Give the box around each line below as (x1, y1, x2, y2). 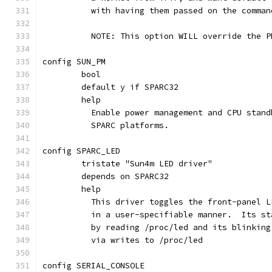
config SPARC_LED (42, 146, 120, 156)
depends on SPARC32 (81, 171, 169, 182)
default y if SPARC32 (81, 82, 178, 92)
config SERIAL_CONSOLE (42, 260, 144, 271)
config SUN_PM (42, 56, 106, 67)
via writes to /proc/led (81, 235, 203, 245)
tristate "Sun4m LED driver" (81, 158, 212, 169)
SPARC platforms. (81, 120, 169, 131)
